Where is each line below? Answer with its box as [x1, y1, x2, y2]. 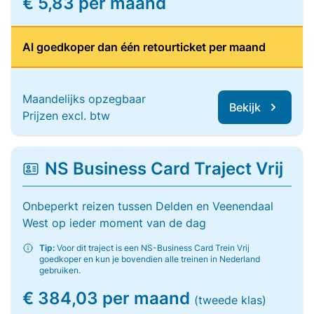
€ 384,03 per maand [22, 288, 194, 308]
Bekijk [229, 100, 261, 114]
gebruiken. [39, 265, 81, 275]
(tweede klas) [194, 293, 266, 307]
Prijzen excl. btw [22, 109, 110, 123]
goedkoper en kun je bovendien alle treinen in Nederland [39, 254, 260, 264]
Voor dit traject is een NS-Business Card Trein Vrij [55, 243, 250, 253]
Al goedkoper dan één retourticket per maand [22, 40, 266, 54]
